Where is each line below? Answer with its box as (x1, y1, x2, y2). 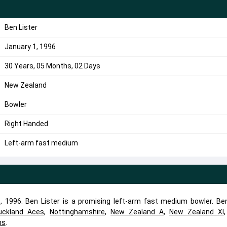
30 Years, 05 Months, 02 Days (4, 62, 100, 70)
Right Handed (4, 120, 48, 128)
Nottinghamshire (50, 208, 105, 216)
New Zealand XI (169, 208, 224, 216)
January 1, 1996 (4, 43, 56, 51)
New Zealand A (110, 208, 164, 216)
